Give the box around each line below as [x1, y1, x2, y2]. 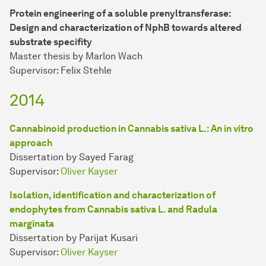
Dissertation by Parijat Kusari [9, 232, 138, 244]
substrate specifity [9, 36, 92, 48]
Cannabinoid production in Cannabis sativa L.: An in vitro [9, 123, 254, 135]
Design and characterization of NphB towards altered [9, 22, 242, 34]
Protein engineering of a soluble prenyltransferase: [9, 8, 231, 20]
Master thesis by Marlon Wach [9, 50, 142, 62]
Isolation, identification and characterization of [9, 189, 216, 201]
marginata [9, 218, 54, 230]
